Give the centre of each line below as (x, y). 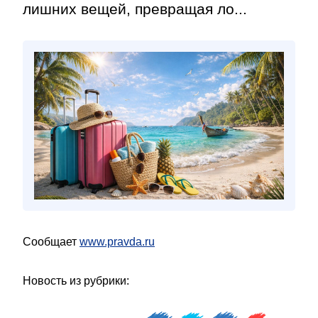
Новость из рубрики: (76, 281)
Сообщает (51, 242)
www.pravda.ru (117, 242)
